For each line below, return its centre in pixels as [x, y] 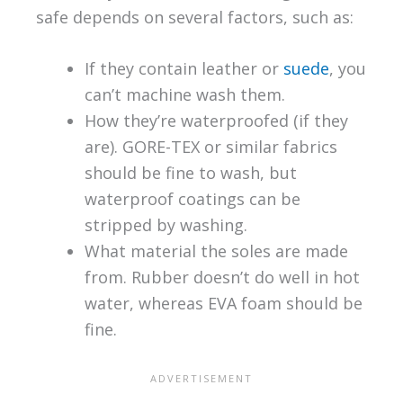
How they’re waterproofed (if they [216, 121]
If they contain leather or [184, 69]
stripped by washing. [166, 225]
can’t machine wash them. [184, 95]
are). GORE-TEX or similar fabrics [210, 147]
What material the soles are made [216, 251]
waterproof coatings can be [192, 199]
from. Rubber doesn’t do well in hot [222, 278]
